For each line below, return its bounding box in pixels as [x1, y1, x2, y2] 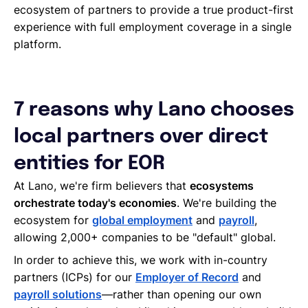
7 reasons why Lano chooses [14, 100, 294, 120]
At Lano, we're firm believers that [14, 178, 190, 192]
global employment [92, 212, 192, 227]
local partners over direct [14, 126, 268, 147]
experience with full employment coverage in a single [14, 19, 291, 34]
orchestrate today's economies [14, 195, 177, 210]
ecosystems [190, 178, 254, 192]
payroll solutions [14, 287, 102, 301]
